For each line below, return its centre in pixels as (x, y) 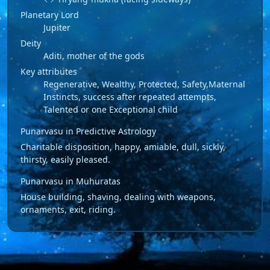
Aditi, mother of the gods (94, 55)
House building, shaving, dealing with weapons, (118, 196)
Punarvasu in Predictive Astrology (88, 131)
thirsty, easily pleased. (65, 159)
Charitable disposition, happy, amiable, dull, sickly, (123, 146)
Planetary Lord (50, 14)
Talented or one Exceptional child (111, 109)
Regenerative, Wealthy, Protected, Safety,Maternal (144, 84)
